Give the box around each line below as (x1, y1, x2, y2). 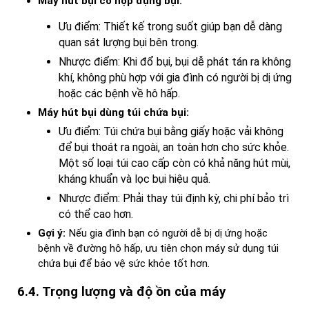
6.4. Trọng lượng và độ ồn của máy (17, 283, 226, 299)
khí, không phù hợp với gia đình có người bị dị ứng (59, 70, 292, 84)
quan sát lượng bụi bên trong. (59, 35, 199, 49)
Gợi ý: (38, 226, 66, 239)
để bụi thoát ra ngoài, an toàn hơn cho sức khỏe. (59, 140, 289, 154)
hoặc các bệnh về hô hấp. (59, 86, 180, 100)
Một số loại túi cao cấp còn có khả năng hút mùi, (59, 156, 290, 170)
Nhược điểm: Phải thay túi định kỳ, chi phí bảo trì (59, 191, 289, 205)
